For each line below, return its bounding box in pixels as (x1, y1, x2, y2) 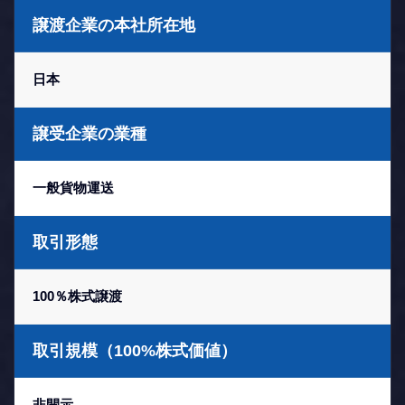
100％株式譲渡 (33, 288, 122, 304)
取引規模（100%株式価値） (33, 342, 237, 360)
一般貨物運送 (33, 180, 114, 195)
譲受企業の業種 (33, 125, 146, 143)
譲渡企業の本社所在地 (33, 16, 195, 34)
